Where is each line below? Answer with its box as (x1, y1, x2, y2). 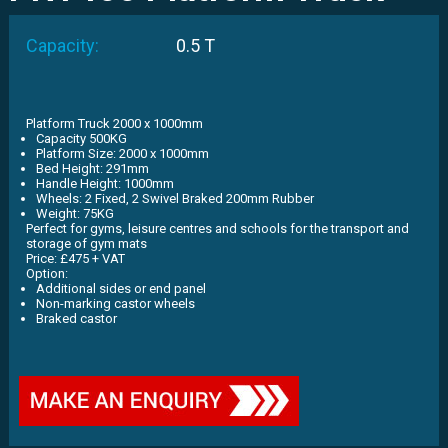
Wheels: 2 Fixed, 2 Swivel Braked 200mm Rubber (35, 191, 314, 206)
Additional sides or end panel (35, 281, 206, 296)
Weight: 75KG (35, 206, 114, 221)
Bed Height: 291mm (35, 161, 149, 176)
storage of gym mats (25, 236, 147, 251)
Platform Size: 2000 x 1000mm (35, 146, 209, 161)
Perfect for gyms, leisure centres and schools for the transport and (25, 221, 409, 236)
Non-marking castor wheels (35, 296, 195, 311)
